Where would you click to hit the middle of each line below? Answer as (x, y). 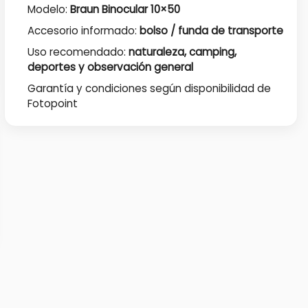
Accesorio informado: (84, 30)
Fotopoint (53, 104)
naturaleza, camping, (183, 52)
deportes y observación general (111, 67)
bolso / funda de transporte (212, 30)
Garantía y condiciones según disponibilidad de (150, 89)
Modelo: (49, 9)
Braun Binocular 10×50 (125, 9)
